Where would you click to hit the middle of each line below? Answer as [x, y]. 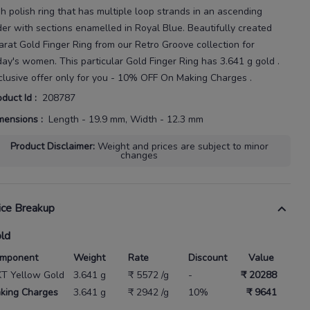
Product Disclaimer [51, 146]
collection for [224, 44]
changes [139, 155]
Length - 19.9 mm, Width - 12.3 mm [126, 119]
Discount [208, 257]
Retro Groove [164, 44]
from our [113, 44]
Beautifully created [230, 28]
